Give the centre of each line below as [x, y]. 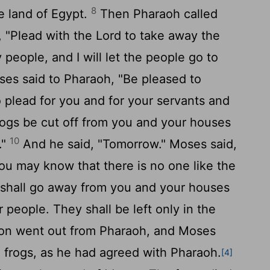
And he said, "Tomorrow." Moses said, [128, 144]
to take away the [171, 36]
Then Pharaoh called [157, 14]
